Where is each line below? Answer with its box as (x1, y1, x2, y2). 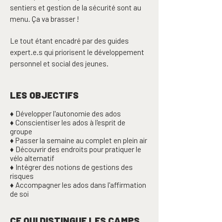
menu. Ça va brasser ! (10, 14, 79, 23)
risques (10, 171, 34, 180)
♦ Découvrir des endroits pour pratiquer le (10, 145, 141, 154)
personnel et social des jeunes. (10, 59, 109, 68)
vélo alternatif (10, 154, 55, 163)
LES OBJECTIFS (10, 89, 79, 101)
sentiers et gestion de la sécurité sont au (10, 3, 141, 12)
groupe (10, 127, 32, 136)
